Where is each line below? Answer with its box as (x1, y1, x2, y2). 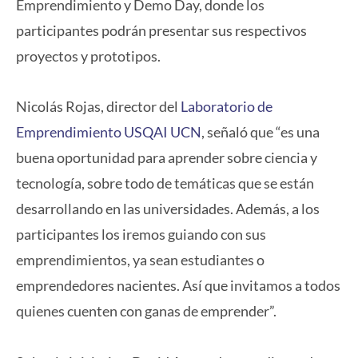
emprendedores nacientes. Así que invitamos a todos (16, 276, 340, 295)
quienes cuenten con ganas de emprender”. (16, 302, 276, 320)
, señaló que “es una (201, 123, 320, 141)
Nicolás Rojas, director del (16, 97, 181, 116)
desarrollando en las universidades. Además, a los (16, 200, 320, 218)
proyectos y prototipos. (16, 46, 161, 65)
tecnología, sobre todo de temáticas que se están (16, 174, 314, 193)
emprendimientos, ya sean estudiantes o (16, 251, 265, 269)
